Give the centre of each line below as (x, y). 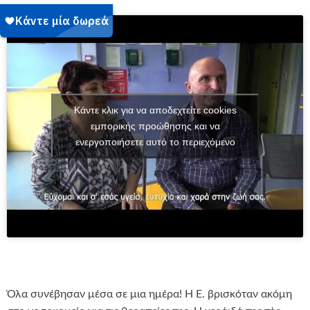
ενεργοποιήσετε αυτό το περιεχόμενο (155, 142)
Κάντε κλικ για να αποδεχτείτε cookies (155, 110)
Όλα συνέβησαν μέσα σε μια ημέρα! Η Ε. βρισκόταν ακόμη (149, 294)
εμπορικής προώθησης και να (155, 126)
